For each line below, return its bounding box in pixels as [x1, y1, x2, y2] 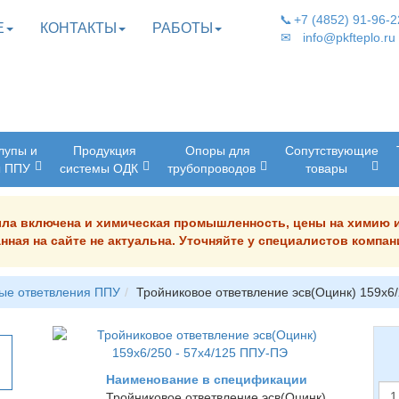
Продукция [73, 143, 136, 158]
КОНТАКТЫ [40, 20, 117, 36]
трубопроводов [167, 161, 256, 175]
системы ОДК [60, 161, 138, 175]
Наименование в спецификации [106, 372, 307, 387]
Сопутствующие [285, 143, 379, 158]
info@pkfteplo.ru [303, 30, 395, 45]
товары [305, 161, 347, 175]
